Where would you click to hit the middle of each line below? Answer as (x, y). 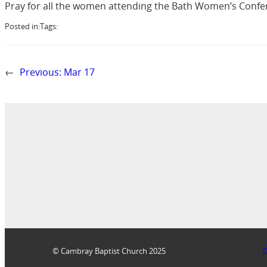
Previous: (41, 72)
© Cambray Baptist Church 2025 (109, 251)
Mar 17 (79, 72)
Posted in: (22, 26)
